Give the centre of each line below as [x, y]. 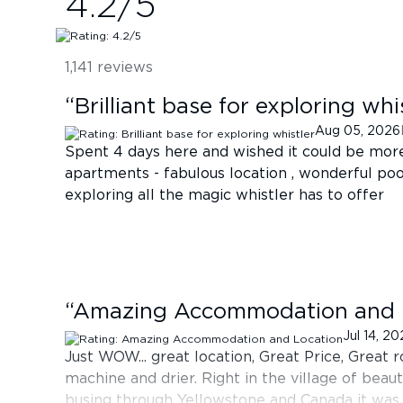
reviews [123, 67]
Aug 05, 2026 [358, 131]
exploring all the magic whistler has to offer [224, 195]
